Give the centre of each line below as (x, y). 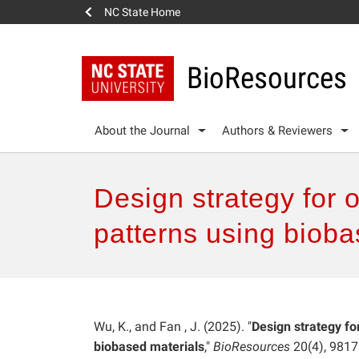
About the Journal (142, 130)
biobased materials (149, 346)
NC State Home (142, 12)
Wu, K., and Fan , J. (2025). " (173, 326)
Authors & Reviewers (277, 130)
